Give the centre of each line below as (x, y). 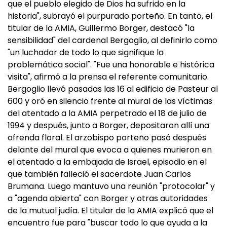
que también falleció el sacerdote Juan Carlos (99, 174)
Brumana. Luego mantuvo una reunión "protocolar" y (111, 186)
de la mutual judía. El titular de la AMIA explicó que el (110, 211)
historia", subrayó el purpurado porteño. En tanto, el (110, 16)
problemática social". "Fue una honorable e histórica (111, 65)
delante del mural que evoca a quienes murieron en (110, 150)
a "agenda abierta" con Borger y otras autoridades (108, 198)
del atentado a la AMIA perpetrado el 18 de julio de (107, 113)
